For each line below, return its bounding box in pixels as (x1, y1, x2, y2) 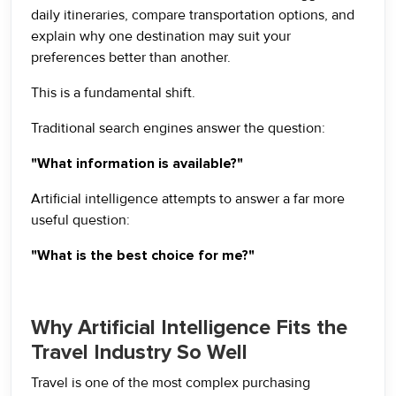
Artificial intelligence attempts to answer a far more (31, 190, 345, 208)
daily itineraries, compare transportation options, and (31, 6, 354, 24)
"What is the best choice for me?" (31, 247, 255, 264)
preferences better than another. (31, 49, 231, 66)
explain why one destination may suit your (31, 27, 291, 45)
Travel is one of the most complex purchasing (31, 374, 310, 392)
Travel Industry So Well (31, 339, 247, 365)
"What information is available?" (31, 155, 243, 172)
